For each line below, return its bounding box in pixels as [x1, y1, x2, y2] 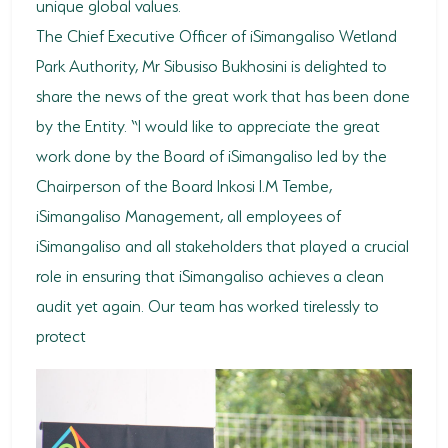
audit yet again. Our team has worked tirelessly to [36, 293, 379, 315]
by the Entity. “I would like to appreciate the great [36, 113, 380, 135]
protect [36, 323, 86, 345]
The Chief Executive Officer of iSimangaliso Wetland [36, 23, 397, 45]
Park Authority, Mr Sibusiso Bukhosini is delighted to [36, 53, 387, 75]
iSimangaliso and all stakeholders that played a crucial [36, 233, 409, 255]
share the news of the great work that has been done [36, 83, 410, 105]
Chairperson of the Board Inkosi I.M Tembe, [36, 173, 332, 195]
